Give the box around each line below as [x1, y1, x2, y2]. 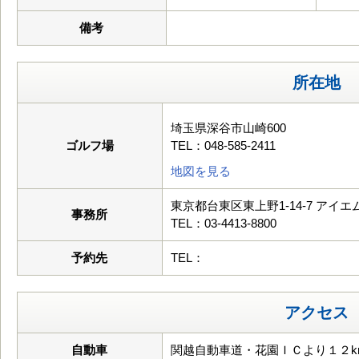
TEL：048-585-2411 [171, 139, 276, 152]
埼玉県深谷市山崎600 [171, 121, 286, 135]
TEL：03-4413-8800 [171, 216, 276, 230]
